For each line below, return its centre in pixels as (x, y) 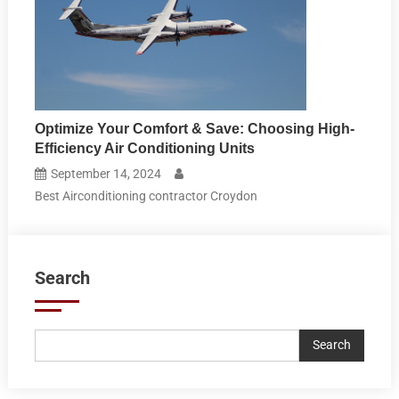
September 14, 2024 (106, 173)
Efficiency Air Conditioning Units (145, 148)
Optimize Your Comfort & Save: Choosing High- (195, 128)
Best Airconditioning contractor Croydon (147, 195)
